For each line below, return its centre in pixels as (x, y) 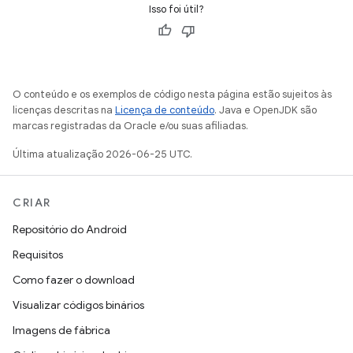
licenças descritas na (64, 110)
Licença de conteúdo (165, 110)
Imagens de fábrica (61, 330)
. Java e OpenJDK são (266, 110)
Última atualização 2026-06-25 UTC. (102, 154)
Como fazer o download (74, 280)
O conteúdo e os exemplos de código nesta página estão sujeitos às (172, 94)
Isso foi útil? (176, 9)
